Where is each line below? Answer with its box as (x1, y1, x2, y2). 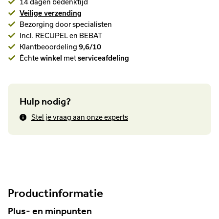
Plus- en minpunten (8, 205, 92, 217)
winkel (40, 54, 62, 62)
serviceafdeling (78, 54, 129, 62)
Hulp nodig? (20, 95, 71, 107)
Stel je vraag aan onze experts (31, 113, 128, 121)
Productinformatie (8, 185, 103, 200)
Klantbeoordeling (20, 43, 79, 51)
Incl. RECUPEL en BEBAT (20, 31, 102, 40)
